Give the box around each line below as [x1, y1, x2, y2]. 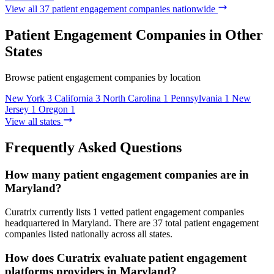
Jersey [5, 104, 29, 115]
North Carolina [103, 93, 161, 104]
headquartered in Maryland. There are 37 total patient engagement [5, 217, 259, 228]
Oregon [39, 104, 68, 115]
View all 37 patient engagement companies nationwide [5, 4, 218, 15]
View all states [5, 116, 63, 127]
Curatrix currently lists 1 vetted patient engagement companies [5, 206, 244, 217]
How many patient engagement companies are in [5, 168, 249, 182]
